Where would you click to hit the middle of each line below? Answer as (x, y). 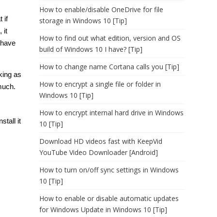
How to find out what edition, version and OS (110, 38)
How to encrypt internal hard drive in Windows (111, 113)
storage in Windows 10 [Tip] (83, 21)
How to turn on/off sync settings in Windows (109, 170)
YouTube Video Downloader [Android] (99, 152)
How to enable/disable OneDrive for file (101, 9)
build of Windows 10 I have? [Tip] (91, 49)
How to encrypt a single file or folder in (100, 84)
